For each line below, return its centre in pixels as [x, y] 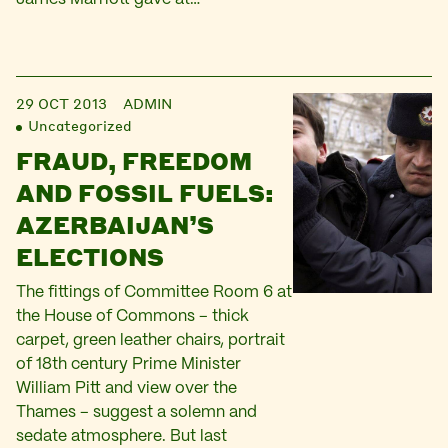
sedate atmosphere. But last [121, 436]
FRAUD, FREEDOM [134, 160]
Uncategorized [80, 125]
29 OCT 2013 [61, 103]
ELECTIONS [90, 256]
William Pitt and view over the [126, 388]
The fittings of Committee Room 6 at [154, 292]
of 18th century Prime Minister [128, 364]
